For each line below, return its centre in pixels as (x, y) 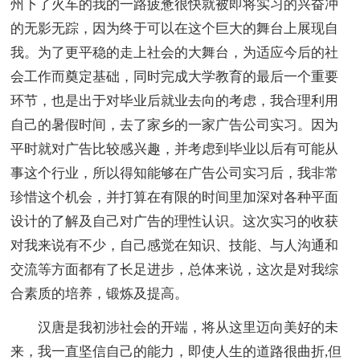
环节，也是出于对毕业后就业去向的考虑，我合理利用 (175, 100)
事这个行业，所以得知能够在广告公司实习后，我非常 (175, 173)
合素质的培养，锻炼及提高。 (100, 293)
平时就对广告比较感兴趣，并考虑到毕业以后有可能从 (175, 149)
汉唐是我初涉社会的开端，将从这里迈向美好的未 (175, 327)
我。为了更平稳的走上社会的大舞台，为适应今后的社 (175, 52)
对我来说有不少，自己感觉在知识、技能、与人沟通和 (175, 245)
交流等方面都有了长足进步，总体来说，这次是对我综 (175, 269)
